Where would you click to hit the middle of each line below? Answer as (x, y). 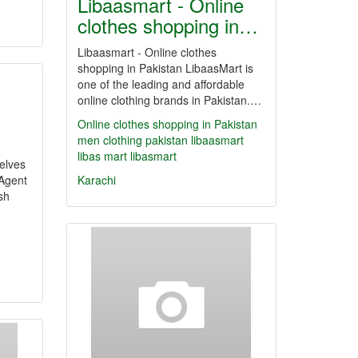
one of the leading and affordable (161, 84)
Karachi (97, 180)
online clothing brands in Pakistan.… (169, 100)
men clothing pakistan (133, 140)
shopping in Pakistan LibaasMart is (165, 68)
